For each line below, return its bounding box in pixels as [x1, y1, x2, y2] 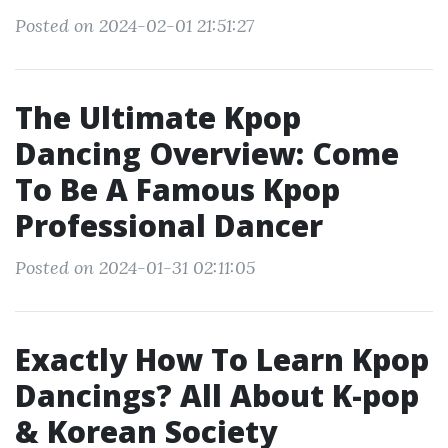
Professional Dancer [15, 205, 323, 246]
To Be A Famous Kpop [15, 169, 340, 210]
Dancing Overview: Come [15, 133, 399, 174]
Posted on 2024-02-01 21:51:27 [15, 14, 254, 37]
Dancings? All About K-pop [15, 375, 419, 416]
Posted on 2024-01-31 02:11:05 [15, 256, 255, 279]
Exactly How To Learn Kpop [15, 339, 429, 380]
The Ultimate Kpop [15, 97, 301, 138]
